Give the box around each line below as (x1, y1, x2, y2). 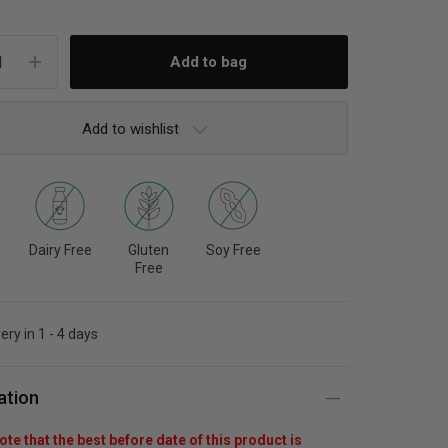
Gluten (128, 242, 170, 258)
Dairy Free (28, 242, 92, 258)
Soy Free (205, 242, 261, 258)
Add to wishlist (82, 120, 180, 138)
